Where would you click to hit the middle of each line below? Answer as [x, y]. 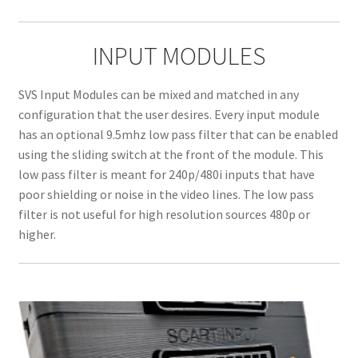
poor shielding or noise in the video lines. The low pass [166, 195]
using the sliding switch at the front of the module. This [171, 155]
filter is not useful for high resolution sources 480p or [164, 215]
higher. [37, 235]
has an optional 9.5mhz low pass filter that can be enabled [178, 135]
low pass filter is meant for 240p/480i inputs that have [166, 175]
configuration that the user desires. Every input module [169, 115]
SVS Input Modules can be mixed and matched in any [158, 95]
